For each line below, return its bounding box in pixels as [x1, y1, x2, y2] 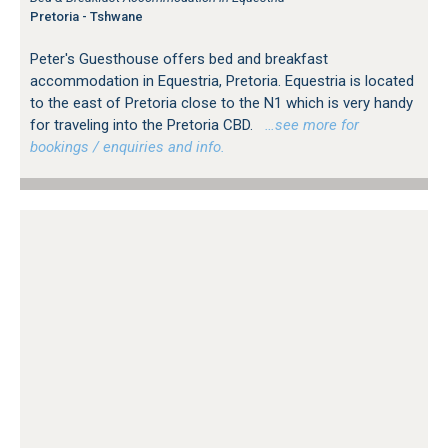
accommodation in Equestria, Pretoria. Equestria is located [30, 71, 414, 90]
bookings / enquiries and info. [30, 137, 225, 156]
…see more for [257, 115, 359, 134]
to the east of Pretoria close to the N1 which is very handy [30, 93, 413, 112]
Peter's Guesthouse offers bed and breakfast [30, 49, 328, 68]
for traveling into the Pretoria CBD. [30, 115, 257, 134]
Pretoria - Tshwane [30, 8, 143, 24]
